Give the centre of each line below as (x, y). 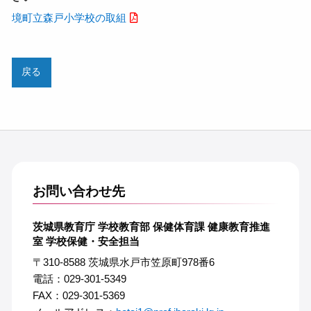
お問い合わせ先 (78, 191)
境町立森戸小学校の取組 (69, 17)
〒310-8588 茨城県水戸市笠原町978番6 (123, 262)
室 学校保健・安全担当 (86, 241)
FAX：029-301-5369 (78, 295)
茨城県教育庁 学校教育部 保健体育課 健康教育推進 (151, 227)
